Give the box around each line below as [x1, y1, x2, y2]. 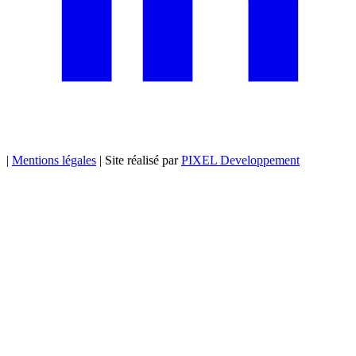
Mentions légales [12, 153, 96, 167]
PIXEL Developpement [181, 153, 300, 167]
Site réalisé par [105, 153, 181, 167]
